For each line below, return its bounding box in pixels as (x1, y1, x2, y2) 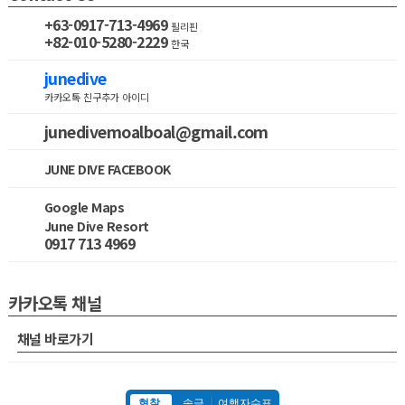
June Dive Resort (43, 216, 149, 235)
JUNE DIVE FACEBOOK (43, 159, 171, 178)
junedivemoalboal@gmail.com (43, 119, 268, 143)
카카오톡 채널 (7, 289, 102, 315)
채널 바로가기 (16, 328, 94, 348)
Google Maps (43, 197, 125, 216)
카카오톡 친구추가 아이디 (43, 89, 149, 104)
